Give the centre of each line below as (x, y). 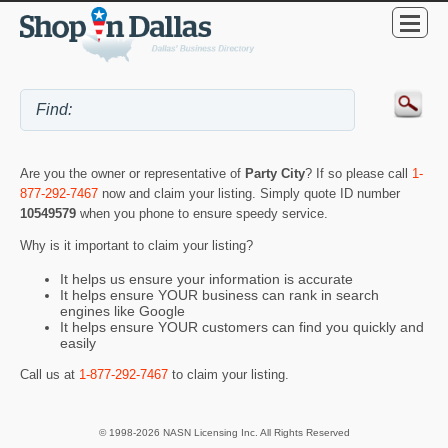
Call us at (49, 375)
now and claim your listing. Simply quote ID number (249, 193)
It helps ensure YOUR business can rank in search (219, 294)
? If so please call (358, 173)
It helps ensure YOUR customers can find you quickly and (242, 326)
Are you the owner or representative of (132, 173)
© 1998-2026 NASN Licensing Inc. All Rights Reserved (224, 432)
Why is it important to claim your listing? (136, 246)
